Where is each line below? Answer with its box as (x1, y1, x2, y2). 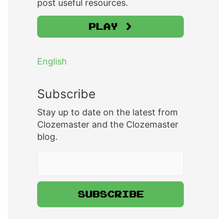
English (37, 56, 67, 66)
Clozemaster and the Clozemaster (37, 119, 178, 130)
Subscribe (37, 86, 96, 101)
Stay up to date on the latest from (37, 107, 178, 117)
